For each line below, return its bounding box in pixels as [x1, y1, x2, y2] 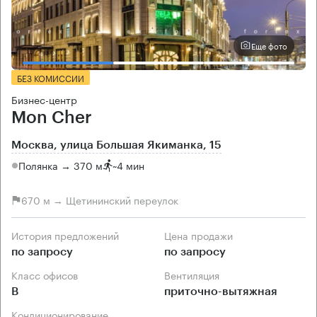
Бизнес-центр [11, 91, 77, 107]
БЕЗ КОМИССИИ [17, 70, 84, 84]
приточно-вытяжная [164, 285, 277, 297]
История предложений [18, 226, 119, 243]
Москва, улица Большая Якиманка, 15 [11, 139, 221, 151]
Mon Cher [11, 108, 92, 126]
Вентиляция [171, 266, 219, 282]
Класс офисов [18, 266, 78, 282]
